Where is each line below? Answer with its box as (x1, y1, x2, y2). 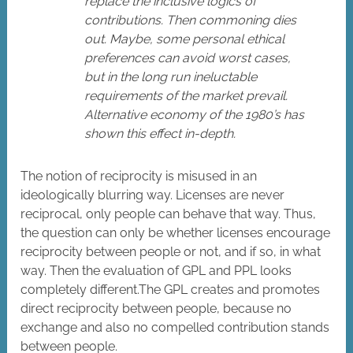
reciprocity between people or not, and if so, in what (20, 244, 321, 260)
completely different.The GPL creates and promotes (20, 282, 321, 298)
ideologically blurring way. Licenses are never (20, 188, 285, 203)
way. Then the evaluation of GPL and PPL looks (20, 263, 292, 279)
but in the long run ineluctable (84, 69, 258, 85)
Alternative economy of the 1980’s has (84, 107, 305, 123)
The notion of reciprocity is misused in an (20, 169, 258, 184)
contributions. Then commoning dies (84, 13, 297, 28)
